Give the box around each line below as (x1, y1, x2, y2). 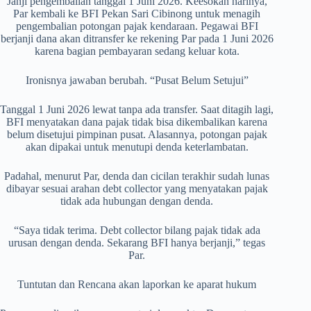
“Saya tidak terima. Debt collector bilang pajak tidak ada (13, 224, 260, 237)
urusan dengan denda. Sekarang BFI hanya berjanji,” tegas (8, 237, 266, 249)
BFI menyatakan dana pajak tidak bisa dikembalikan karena (6, 116, 268, 128)
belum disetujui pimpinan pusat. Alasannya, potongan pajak (6, 128, 267, 141)
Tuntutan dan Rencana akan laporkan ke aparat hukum (17, 278, 257, 291)
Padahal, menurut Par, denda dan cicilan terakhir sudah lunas (4, 170, 270, 183)
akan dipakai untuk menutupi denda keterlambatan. (25, 141, 249, 153)
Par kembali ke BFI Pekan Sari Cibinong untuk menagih (13, 8, 261, 20)
